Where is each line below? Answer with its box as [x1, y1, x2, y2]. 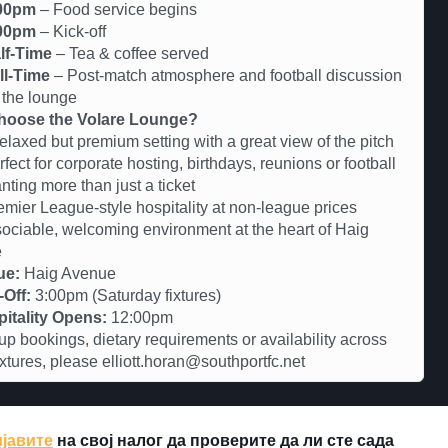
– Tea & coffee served [52, 44, 209, 62]
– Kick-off [36, 22, 106, 40]
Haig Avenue [20, 264, 116, 282]
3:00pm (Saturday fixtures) [31, 286, 221, 304]
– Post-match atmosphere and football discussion [50, 66, 402, 84]
